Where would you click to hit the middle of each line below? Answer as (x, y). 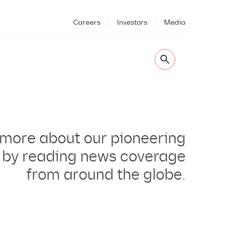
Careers (87, 22)
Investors (132, 22)
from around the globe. (106, 174)
